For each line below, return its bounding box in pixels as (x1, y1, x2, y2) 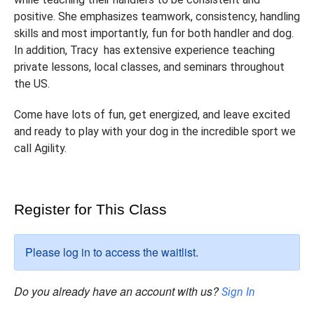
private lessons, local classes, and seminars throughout (14, 60, 285, 74)
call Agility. (14, 142, 67, 155)
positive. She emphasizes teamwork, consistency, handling (14, 10, 300, 23)
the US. (14, 77, 50, 90)
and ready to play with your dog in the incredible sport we (14, 125, 296, 138)
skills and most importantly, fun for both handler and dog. (14, 27, 294, 40)
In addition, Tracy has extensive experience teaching (14, 43, 275, 57)
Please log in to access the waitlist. (25, 244, 198, 260)
